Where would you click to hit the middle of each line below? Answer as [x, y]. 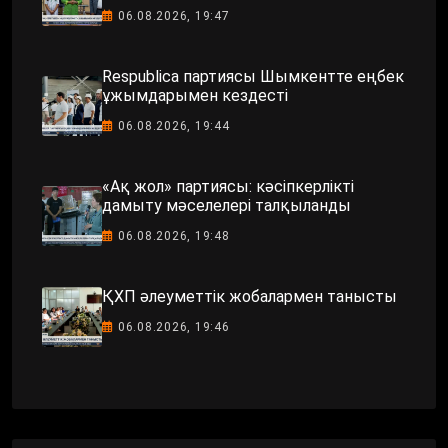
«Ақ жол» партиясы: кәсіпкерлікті [228, 186]
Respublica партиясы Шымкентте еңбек [253, 76]
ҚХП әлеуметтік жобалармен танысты [249, 297]
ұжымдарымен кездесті [195, 95]
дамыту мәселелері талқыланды [226, 205]
